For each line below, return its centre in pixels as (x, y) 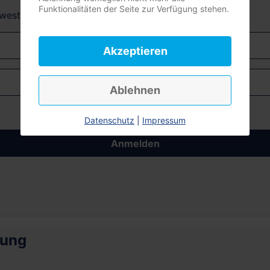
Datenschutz (109, 120)
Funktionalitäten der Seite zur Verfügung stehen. (134, 9)
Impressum (164, 120)
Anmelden (135, 143)
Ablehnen (135, 90)
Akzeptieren (135, 51)
